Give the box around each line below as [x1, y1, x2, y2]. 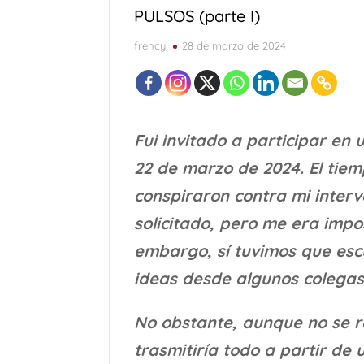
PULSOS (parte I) [134, 5, 261, 26]
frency [134, 38, 167, 52]
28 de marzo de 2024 [182, 38, 287, 52]
